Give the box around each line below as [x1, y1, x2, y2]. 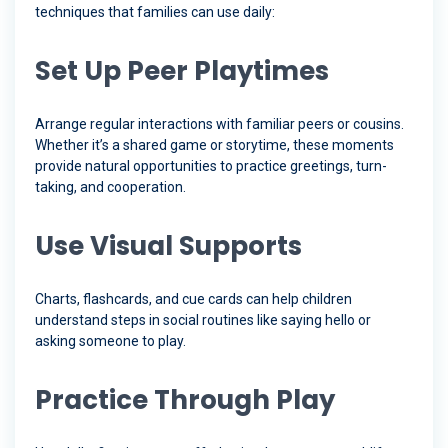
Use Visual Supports [35, 228, 302, 265]
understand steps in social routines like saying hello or [35, 312, 371, 329]
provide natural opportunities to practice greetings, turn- [35, 158, 387, 175]
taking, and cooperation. [35, 179, 186, 196]
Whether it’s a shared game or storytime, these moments [35, 137, 394, 154]
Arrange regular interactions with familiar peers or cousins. [35, 116, 404, 133]
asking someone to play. [35, 333, 186, 350]
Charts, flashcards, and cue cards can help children [35, 291, 352, 308]
